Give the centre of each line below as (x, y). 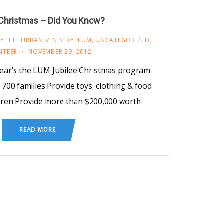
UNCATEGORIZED (123, 40)
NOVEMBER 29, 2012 (60, 51)
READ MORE (37, 129)
